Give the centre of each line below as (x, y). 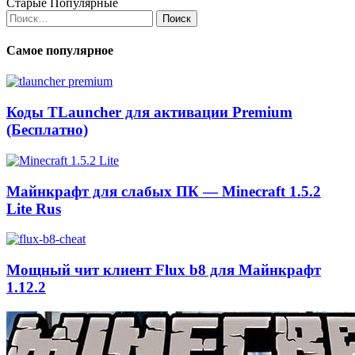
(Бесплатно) (47, 130)
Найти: (25, 16)
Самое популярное (60, 51)
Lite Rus (34, 208)
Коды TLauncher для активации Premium (149, 113)
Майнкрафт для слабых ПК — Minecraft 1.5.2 (164, 191)
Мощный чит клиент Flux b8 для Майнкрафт (164, 269)
